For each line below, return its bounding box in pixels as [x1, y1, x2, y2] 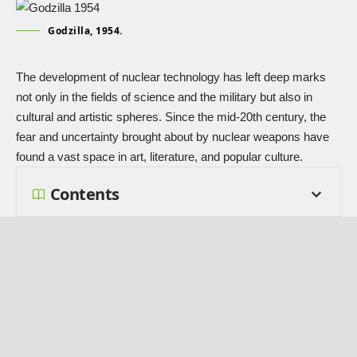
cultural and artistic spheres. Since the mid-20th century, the [16, 109, 326, 124]
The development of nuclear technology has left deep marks [16, 69, 326, 84]
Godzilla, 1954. [48, 23, 123, 37]
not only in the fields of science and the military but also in [16, 89, 312, 104]
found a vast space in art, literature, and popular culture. [16, 149, 303, 163]
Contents [50, 182, 120, 205]
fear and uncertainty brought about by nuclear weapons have [16, 129, 329, 143]
